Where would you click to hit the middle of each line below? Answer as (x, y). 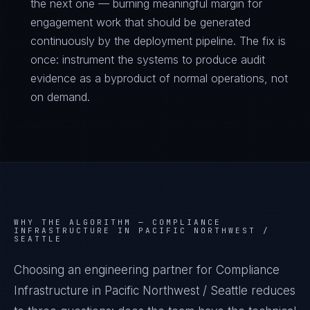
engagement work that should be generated (140, 22)
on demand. (60, 97)
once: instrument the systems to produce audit (148, 60)
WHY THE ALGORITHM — (83, 222)
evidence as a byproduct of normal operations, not (159, 78)
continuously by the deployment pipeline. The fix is (158, 41)
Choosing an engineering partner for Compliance (147, 270)
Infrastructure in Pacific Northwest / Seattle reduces (155, 291)
